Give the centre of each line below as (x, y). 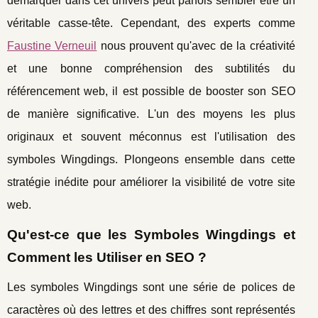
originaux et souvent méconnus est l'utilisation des (151, 136)
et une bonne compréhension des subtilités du (151, 68)
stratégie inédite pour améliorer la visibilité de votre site (151, 182)
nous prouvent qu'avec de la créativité (196, 45)
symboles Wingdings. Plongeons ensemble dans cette (151, 159)
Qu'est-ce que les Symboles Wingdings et (151, 234)
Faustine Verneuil (52, 45)
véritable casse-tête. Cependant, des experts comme (151, 23)
